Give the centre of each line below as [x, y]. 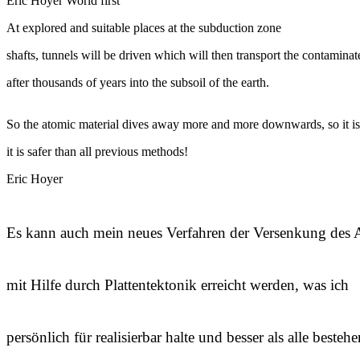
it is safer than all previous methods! [97, 151]
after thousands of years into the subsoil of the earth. [138, 82]
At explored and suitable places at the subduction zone [144, 27]
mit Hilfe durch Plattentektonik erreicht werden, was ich [178, 284]
